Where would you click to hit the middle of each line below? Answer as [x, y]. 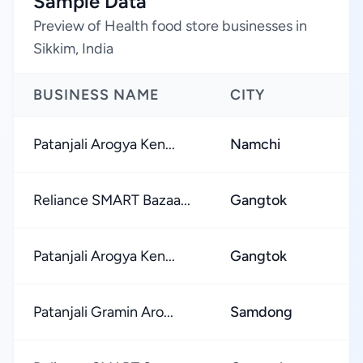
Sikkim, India [73, 49]
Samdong [261, 312]
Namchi [255, 144]
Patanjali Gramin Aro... [103, 312]
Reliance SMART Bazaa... [112, 200]
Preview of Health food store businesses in [170, 26]
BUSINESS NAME [96, 95]
